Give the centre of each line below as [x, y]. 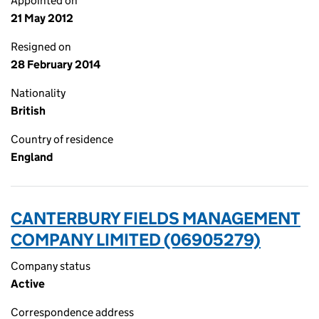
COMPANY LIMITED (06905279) [136, 240]
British [28, 111]
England [32, 157]
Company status [51, 266]
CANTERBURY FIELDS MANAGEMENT [156, 218]
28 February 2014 [56, 64]
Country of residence [62, 139]
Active [28, 284]
